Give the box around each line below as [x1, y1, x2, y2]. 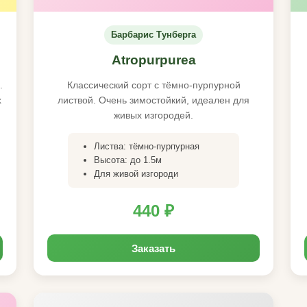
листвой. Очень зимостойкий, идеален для [58, 95, 249, 106]
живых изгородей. [114, 110, 193, 121]
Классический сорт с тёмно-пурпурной [66, 79, 241, 90]
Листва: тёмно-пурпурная [94, 141, 199, 151]
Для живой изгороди [94, 169, 178, 179]
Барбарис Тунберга [111, 29, 196, 40]
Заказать [132, 241, 175, 256]
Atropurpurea [111, 53, 196, 67]
